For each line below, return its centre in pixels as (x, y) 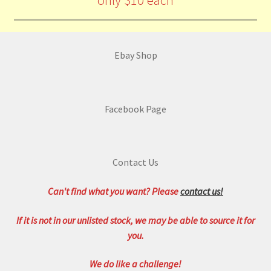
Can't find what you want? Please (114, 191)
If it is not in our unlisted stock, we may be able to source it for (135, 220)
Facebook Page (135, 109)
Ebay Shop (135, 55)
